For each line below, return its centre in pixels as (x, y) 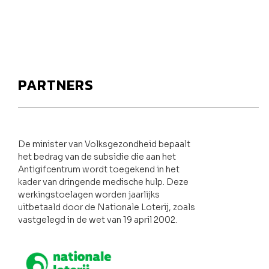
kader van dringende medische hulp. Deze (103, 182)
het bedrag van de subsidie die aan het (97, 157)
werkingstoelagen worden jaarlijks (89, 195)
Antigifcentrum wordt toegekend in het (99, 169)
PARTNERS (56, 85)
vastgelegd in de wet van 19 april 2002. (98, 220)
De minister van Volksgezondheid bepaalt (104, 144)
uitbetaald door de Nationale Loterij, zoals (107, 207)
